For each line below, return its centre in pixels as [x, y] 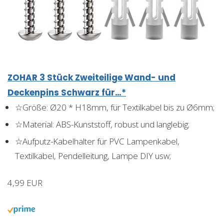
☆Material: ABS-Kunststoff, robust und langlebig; [102, 124]
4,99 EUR [25, 182]
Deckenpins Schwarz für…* [67, 92]
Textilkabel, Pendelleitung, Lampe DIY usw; [93, 155]
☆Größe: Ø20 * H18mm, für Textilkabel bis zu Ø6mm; [115, 107]
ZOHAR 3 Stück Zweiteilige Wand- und [91, 77]
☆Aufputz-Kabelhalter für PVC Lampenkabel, [97, 141]
